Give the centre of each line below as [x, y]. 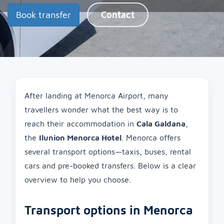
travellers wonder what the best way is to [101, 109]
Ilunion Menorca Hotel [80, 137]
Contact [118, 15]
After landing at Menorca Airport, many [96, 95]
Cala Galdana [161, 123]
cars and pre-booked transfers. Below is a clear [110, 165]
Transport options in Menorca [109, 210]
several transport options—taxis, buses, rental [108, 151]
